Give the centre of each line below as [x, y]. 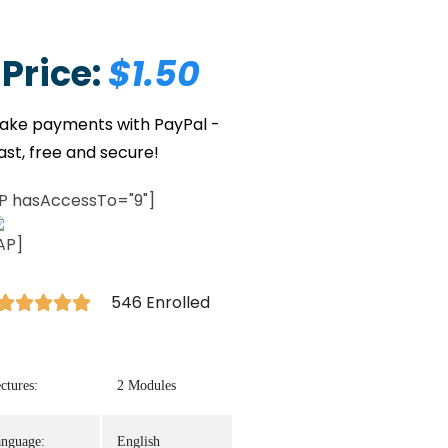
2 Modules [146, 386]
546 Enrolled [160, 303]
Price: [55, 74]
